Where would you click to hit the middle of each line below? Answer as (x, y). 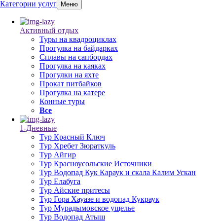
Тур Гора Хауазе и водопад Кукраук (99, 199)
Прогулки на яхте (69, 75)
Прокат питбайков (71, 84)
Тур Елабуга (60, 181)
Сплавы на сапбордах (76, 57)
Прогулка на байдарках (79, 48)
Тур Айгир (58, 155)
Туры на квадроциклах (78, 39)
